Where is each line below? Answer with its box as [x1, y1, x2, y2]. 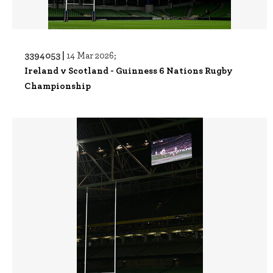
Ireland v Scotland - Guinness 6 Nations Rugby [24, 63, 233, 77]
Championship [24, 79, 91, 92]
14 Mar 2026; [66, 49, 116, 61]
